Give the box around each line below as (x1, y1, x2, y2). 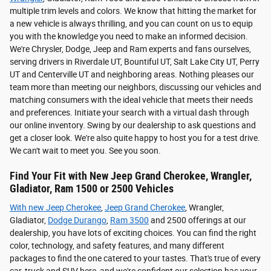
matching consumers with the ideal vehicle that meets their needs (10, 94, 253, 105)
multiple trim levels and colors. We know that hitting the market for (10, 5, 256, 16)
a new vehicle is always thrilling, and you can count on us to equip (10, 18, 253, 28)
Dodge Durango (48, 215, 106, 226)
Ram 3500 (110, 215, 149, 226)
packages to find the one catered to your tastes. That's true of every (10, 253, 261, 264)
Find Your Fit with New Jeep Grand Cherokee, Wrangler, (10, 169, 252, 182)
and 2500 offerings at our (149, 215, 246, 226)
